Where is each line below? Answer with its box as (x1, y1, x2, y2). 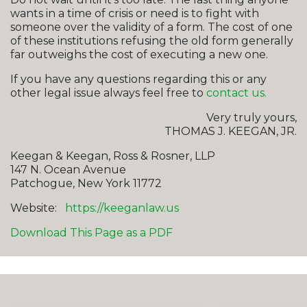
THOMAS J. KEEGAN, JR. (164, 124, 297, 138)
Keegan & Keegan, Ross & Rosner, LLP (10, 149, 215, 162)
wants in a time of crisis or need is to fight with (10, 6, 259, 20)
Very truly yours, (206, 110, 297, 124)
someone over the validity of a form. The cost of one (10, 20, 293, 34)
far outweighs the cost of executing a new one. (10, 47, 268, 61)
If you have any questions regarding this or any (10, 72, 267, 86)
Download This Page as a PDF (10, 225, 173, 239)
